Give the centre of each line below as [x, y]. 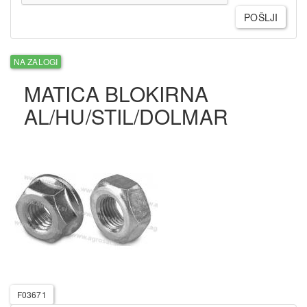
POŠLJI [261, 17]
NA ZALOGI [36, 61]
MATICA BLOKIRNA [116, 93]
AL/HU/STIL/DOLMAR [126, 116]
